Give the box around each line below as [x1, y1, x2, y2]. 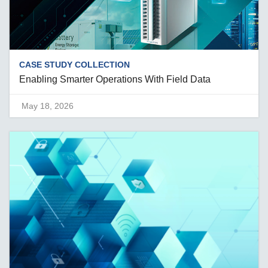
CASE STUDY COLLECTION [19, 59, 130, 69]
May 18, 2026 [22, 100, 74, 111]
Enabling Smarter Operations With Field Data [19, 74, 211, 84]
